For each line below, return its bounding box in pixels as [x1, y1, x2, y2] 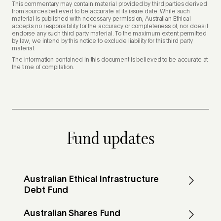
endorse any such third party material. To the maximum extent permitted [12, 31, 207, 37]
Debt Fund [24, 186, 69, 195]
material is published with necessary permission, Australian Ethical [12, 16, 191, 22]
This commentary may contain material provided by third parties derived [12, 1, 207, 7]
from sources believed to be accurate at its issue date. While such [12, 8, 190, 15]
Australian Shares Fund [24, 209, 121, 219]
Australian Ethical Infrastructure [24, 175, 159, 184]
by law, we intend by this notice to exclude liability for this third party [12, 38, 193, 44]
